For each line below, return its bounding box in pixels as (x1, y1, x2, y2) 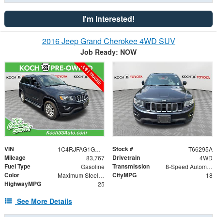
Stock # (112, 144, 133, 153)
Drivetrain (112, 153, 140, 162)
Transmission (112, 161, 150, 170)
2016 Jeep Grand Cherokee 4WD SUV (42, 35, 175, 46)
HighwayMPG (4, 179, 41, 188)
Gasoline (80, 162, 105, 170)
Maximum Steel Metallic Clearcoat (98, 170, 104, 179)
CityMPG (112, 170, 137, 179)
